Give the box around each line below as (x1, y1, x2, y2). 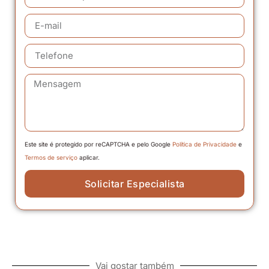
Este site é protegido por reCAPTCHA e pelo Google (25, 140, 172, 148)
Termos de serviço (25, 153, 77, 161)
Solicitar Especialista (84, 177, 185, 190)
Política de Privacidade (172, 140, 237, 148)
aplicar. (77, 153, 100, 161)
